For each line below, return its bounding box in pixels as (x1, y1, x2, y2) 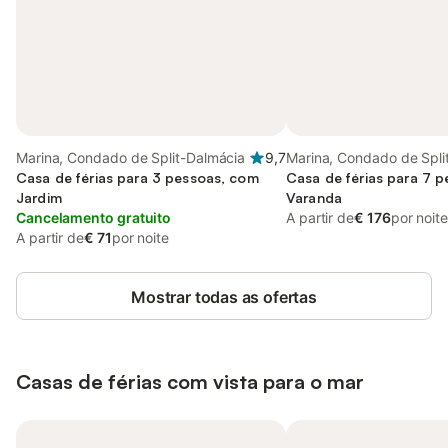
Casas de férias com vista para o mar (16, 369, 364, 394)
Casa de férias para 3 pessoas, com (16, 169, 259, 186)
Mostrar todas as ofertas (131, 287, 317, 307)
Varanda (286, 189, 342, 206)
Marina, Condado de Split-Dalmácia (16, 149, 246, 166)
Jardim (16, 189, 62, 206)
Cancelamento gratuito (16, 209, 172, 226)
